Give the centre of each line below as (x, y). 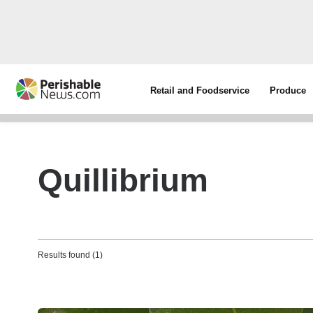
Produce (288, 90)
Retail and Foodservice (200, 90)
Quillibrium (123, 180)
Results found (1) (70, 255)
